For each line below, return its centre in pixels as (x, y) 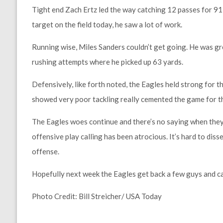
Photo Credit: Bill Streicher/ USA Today (97, 196)
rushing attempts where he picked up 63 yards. (107, 62)
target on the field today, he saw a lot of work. (107, 24)
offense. (45, 151)
